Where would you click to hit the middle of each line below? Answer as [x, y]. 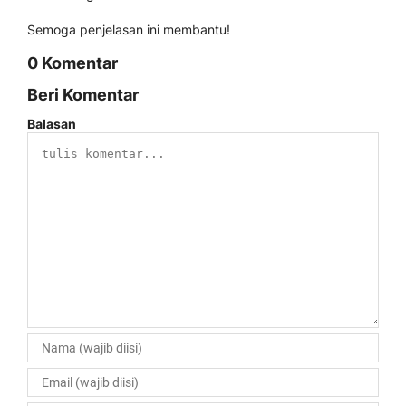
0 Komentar [72, 63]
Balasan [52, 124]
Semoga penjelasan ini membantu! [129, 29]
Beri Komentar [83, 95]
